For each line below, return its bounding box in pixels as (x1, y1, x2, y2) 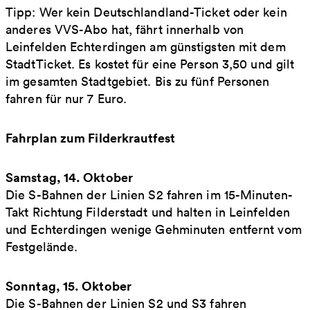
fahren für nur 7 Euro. (6, 90, 127, 107)
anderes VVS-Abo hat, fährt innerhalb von (6, 21, 244, 37)
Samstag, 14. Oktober (6, 168, 133, 185)
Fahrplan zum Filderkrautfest (6, 129, 175, 146)
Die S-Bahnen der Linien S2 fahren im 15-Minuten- (6, 186, 293, 203)
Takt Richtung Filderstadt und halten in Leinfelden (6, 203, 291, 220)
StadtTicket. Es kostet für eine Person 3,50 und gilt (6, 55, 295, 72)
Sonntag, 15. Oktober (6, 277, 131, 294)
